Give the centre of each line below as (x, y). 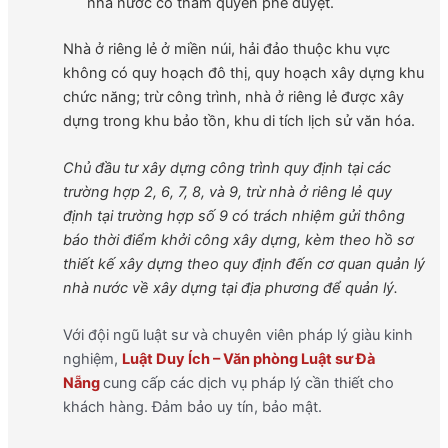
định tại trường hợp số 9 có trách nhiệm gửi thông (233, 216)
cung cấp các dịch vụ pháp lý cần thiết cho (248, 383)
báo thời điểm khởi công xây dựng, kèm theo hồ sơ (238, 240)
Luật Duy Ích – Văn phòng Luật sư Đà (248, 359)
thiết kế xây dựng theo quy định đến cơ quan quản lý (243, 264)
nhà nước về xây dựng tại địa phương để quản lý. (230, 288)
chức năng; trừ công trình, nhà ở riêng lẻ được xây (233, 96)
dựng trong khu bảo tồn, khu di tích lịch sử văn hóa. (238, 120)
